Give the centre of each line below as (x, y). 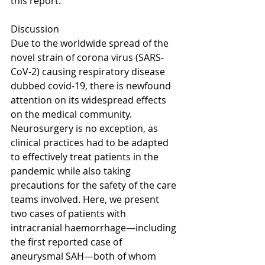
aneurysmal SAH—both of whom (85, 256)
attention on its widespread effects (90, 100)
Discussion (35, 29)
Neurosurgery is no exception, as (85, 128)
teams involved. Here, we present (86, 199)
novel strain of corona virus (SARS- (87, 57)
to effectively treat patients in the (86, 156)
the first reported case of (67, 242)
